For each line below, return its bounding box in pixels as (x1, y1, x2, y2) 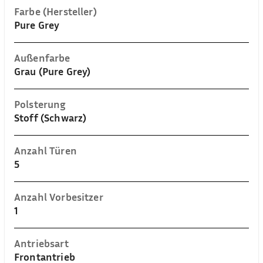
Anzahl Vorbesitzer (14, 190, 103, 203)
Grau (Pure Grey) (14, 65, 91, 77)
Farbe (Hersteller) (14, 5, 97, 18)
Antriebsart (14, 237, 69, 249)
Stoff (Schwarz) (14, 111, 87, 124)
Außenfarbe (14, 51, 70, 64)
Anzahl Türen (14, 144, 77, 157)
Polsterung (14, 97, 66, 110)
